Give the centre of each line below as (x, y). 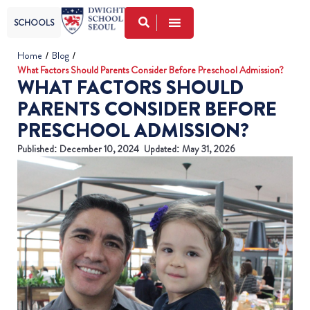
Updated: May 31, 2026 (190, 149)
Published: (37, 149)
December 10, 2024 (99, 149)
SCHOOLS (34, 23)
